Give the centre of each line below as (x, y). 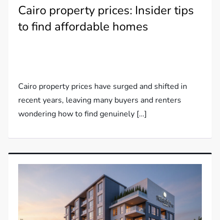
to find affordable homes (83, 27)
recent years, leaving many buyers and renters (100, 100)
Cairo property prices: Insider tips (106, 11)
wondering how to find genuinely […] (83, 114)
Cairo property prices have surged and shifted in (103, 87)
